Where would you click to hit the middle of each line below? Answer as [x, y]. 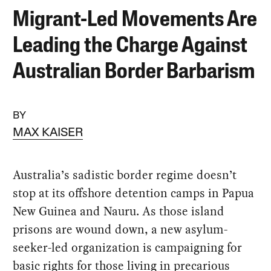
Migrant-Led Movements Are [135, 20]
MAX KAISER [48, 133]
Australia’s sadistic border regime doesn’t [125, 175]
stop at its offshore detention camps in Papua [134, 193]
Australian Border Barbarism [134, 72]
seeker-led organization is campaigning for [128, 247]
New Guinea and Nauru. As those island [119, 211]
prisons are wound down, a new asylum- [120, 229]
